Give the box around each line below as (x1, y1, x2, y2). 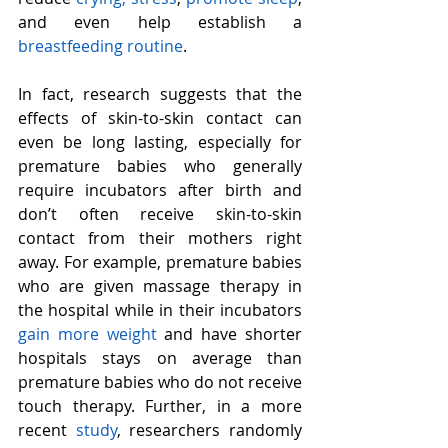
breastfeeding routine (18, 35, 183, 58)
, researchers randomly (116, 419, 303, 442)
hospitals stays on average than (18, 347, 302, 370)
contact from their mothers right (18, 227, 302, 250)
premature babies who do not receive (18, 371, 302, 394)
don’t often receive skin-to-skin (18, 203, 302, 226)
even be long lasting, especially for (18, 131, 302, 154)
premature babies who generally (18, 155, 302, 178)
